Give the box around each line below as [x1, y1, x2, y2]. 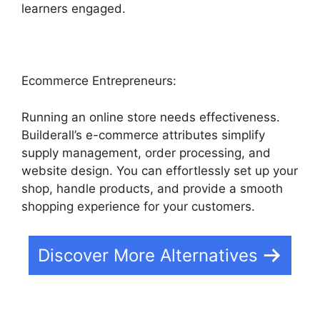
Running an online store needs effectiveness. [21, 109, 280, 124]
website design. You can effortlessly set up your [21, 163, 298, 178]
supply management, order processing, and [21, 145, 271, 160]
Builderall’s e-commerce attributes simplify [21, 127, 265, 142]
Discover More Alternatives [38, 245, 258, 266]
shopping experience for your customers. [21, 199, 255, 214]
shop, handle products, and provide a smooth [21, 181, 283, 196]
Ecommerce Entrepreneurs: [21, 74, 176, 89]
